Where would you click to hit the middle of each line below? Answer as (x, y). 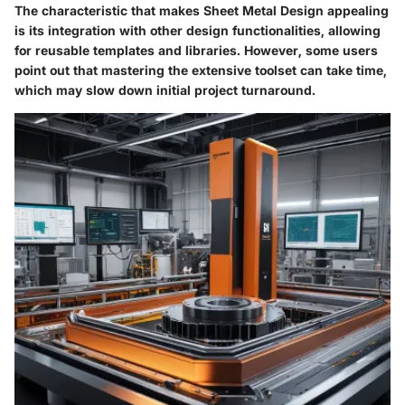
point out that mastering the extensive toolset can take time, (201, 71)
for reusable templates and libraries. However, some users (196, 51)
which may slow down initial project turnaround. (165, 90)
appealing (356, 11)
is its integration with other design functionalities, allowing (198, 31)
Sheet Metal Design (264, 11)
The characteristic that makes (109, 11)
